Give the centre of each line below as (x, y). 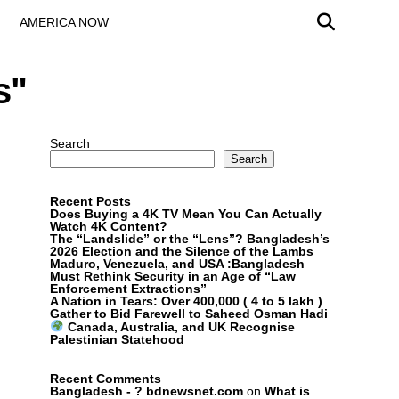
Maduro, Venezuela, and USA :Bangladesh (177, 264)
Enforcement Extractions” (128, 289)
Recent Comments (106, 378)
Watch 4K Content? (109, 226)
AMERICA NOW (64, 22)
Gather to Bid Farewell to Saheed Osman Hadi (189, 313)
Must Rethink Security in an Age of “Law (173, 276)
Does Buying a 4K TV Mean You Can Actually (186, 214)
